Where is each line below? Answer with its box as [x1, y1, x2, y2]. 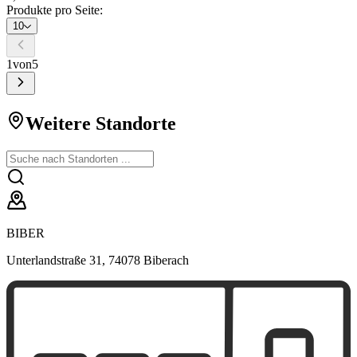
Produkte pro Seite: [6, 3, 103, 18]
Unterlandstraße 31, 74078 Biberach [6, 253, 189, 267]
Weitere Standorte [25, 112, 176, 134]
